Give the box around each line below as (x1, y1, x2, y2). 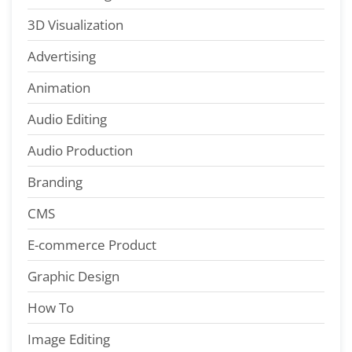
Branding (27, 173, 82, 192)
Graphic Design (27, 267, 119, 286)
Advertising (27, 47, 96, 66)
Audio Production (27, 141, 133, 160)
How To (27, 299, 74, 317)
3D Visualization (27, 16, 123, 35)
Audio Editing (27, 110, 107, 129)
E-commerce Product (27, 236, 156, 255)
